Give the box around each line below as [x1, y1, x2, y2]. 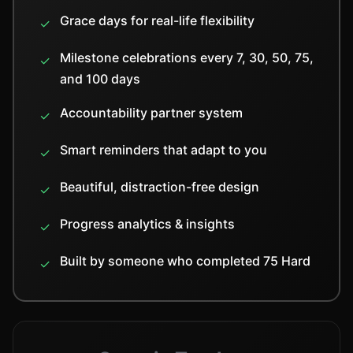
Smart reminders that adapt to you [60, 142, 267, 158]
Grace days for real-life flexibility [60, 13, 255, 28]
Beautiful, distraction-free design [60, 179, 259, 195]
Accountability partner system [60, 105, 243, 121]
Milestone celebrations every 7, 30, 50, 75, [60, 50, 314, 65]
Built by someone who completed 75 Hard [60, 253, 310, 269]
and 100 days [60, 71, 140, 87]
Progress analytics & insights [60, 216, 235, 232]
